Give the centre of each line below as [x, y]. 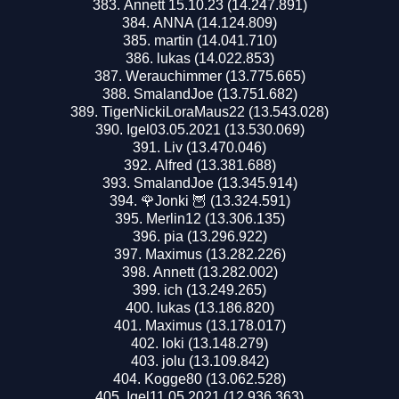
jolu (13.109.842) [215, 361]
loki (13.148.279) [215, 343]
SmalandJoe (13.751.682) [215, 94]
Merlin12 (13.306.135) [215, 218]
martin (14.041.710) [215, 40]
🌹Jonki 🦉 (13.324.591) [215, 200]
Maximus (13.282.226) [215, 254]
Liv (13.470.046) [215, 147]
